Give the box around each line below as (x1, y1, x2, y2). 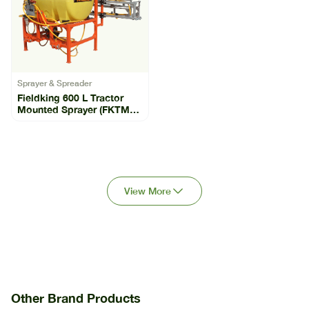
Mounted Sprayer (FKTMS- (17, 103, 140, 115)
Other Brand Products (11, 290, 141, 306)
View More (124, 184, 171, 197)
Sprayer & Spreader (17, 77, 92, 88)
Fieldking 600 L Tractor (17, 91, 123, 103)
